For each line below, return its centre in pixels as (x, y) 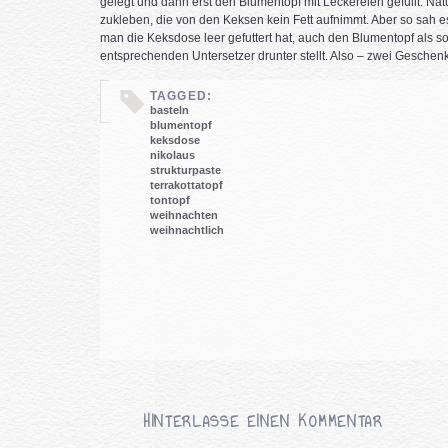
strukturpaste (185, 170)
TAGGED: (181, 96)
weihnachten (183, 215)
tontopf (169, 200)
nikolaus (172, 155)
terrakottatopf (186, 185)
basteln (169, 110)
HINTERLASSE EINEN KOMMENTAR (263, 422)
